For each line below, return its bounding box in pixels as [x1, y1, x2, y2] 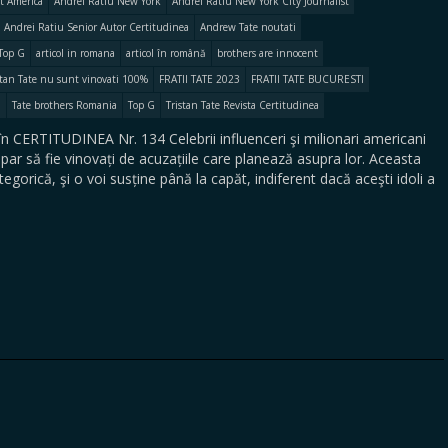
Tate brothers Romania [12, 98, 117, 112]
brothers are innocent [217, 46, 318, 60]
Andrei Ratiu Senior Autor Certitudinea [4, 20, 189, 34]
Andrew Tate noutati [200, 20, 296, 34]
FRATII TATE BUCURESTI [251, 72, 364, 86]
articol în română [126, 46, 206, 60]
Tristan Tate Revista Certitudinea [166, 98, 319, 112]
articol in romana [36, 46, 115, 60]
